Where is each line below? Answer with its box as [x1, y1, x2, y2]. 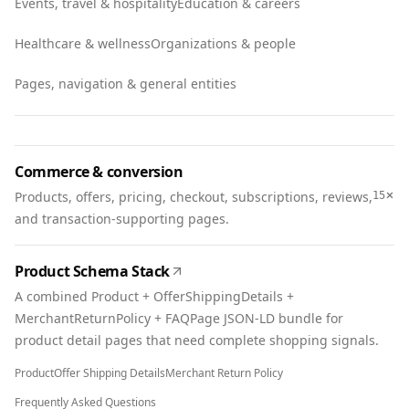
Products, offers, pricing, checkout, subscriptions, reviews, [15, 188, 372, 205]
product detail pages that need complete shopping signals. [15, 331, 379, 349]
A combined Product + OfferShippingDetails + [15, 288, 294, 305]
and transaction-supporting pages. [15, 210, 229, 227]
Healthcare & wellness [15, 35, 151, 52]
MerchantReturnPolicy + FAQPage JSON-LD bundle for [15, 309, 343, 327]
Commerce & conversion [15, 162, 184, 182]
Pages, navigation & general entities [15, 75, 236, 92]
